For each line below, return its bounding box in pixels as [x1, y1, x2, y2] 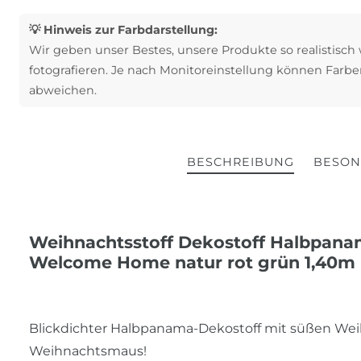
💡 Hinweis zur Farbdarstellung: [29, 23, 218, 38]
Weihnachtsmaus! [29, 343, 147, 359]
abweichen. [29, 83, 97, 98]
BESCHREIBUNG [186, 155, 294, 170]
